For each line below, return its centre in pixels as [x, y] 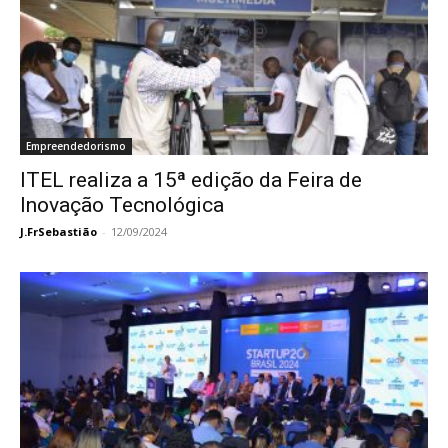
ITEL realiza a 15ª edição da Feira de [191, 180]
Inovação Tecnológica [122, 205]
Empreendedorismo [76, 146]
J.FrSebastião [58, 232]
